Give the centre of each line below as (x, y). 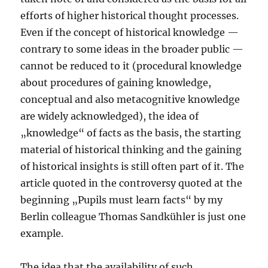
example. (42, 234)
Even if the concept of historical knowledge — (130, 33)
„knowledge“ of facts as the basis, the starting (131, 133)
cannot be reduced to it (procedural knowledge (131, 66)
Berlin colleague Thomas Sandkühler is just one (133, 217)
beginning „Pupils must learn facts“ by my (122, 200)
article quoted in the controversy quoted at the (132, 183)
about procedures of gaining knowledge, (116, 83)
